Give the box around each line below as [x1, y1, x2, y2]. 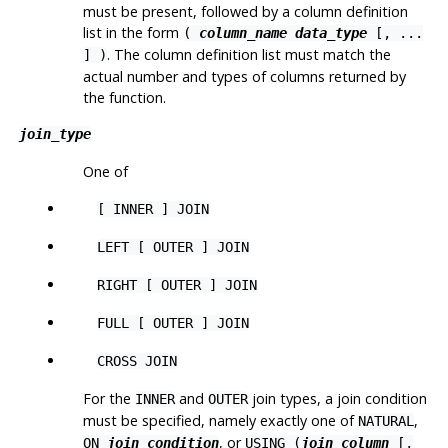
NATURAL [357, 412, 414, 429]
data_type [294, 24, 367, 41]
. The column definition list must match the [106, 44, 391, 64]
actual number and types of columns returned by [82, 66, 406, 86]
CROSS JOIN [97, 352, 178, 369]
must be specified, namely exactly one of [82, 410, 358, 430]
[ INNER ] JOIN [97, 200, 210, 217]
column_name [198, 24, 287, 41]
